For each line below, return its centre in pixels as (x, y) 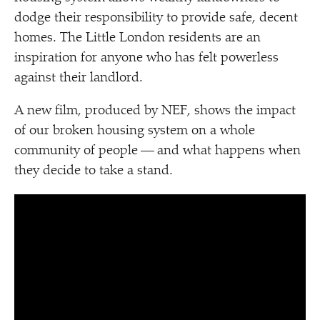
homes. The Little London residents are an (137, 38)
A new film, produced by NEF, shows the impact (155, 111)
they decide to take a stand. (94, 171)
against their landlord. (79, 78)
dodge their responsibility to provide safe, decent (156, 18)
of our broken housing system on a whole (135, 131)
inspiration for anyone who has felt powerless (146, 58)
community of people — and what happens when (157, 151)
